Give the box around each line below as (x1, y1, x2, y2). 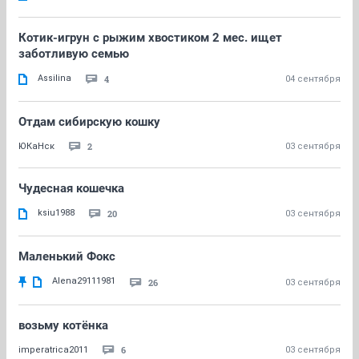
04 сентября (285, 74, 341, 84)
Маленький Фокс (18, 249, 115, 264)
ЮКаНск (18, 141, 54, 151)
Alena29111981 (52, 276, 115, 286)
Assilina (38, 73, 71, 83)
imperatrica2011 (18, 345, 88, 355)
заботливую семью (18, 46, 129, 61)
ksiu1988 (38, 208, 75, 218)
